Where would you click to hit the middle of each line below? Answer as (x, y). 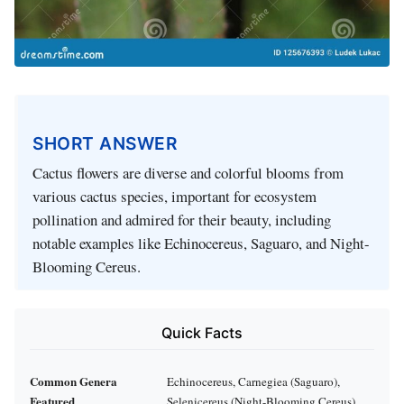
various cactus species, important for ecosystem (174, 196)
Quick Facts (202, 332)
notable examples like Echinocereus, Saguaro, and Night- (201, 243)
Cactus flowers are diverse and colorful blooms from (188, 172)
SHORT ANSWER (105, 144)
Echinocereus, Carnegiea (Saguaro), (253, 382)
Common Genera (73, 381)
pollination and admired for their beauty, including (182, 219)
